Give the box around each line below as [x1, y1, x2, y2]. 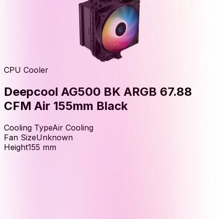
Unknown [36, 132, 73, 142]
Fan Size [4, 132, 36, 142]
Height [4, 142, 28, 152]
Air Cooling [52, 122, 93, 132]
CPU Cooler [4, 65, 48, 75]
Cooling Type [4, 122, 52, 132]
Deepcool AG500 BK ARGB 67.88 [4, 84, 192, 99]
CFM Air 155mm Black [4, 98, 128, 113]
